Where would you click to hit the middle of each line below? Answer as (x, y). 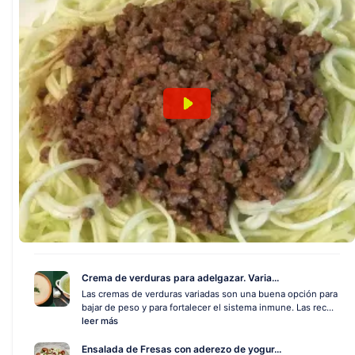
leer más (100, 321)
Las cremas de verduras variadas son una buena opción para (210, 294)
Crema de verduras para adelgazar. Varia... (180, 278)
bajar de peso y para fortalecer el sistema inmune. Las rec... (208, 307)
